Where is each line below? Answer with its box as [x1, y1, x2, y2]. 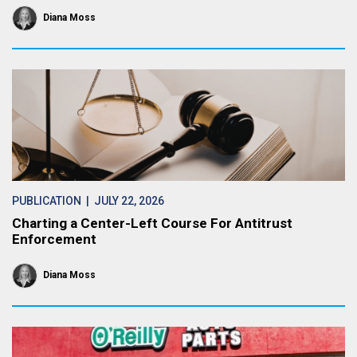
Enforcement [12, 231, 96, 247]
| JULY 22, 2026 [81, 194, 164, 207]
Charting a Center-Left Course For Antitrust [12, 215, 292, 231]
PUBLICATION [12, 194, 81, 207]
